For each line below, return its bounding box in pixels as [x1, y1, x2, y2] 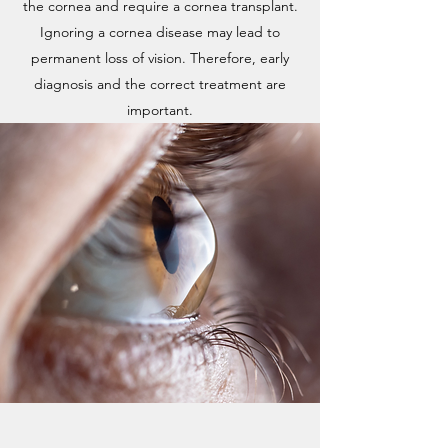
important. [127, 101, 193, 119]
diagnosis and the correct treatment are [34, 75, 286, 93]
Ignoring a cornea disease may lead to [40, 23, 280, 41]
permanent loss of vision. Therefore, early [31, 49, 289, 67]
